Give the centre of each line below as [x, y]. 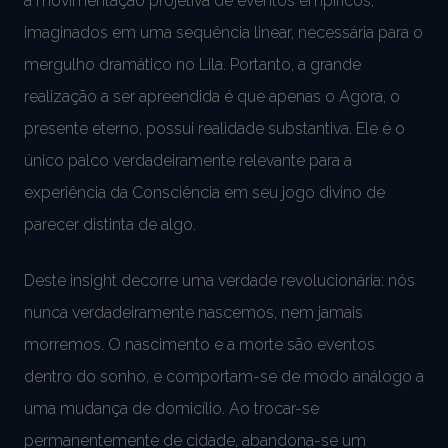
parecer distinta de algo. [110, 224]
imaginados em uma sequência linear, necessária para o [223, 32]
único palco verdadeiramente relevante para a [188, 160]
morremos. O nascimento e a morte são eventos [199, 344]
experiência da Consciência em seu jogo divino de [204, 192]
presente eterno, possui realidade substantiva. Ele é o [214, 128]
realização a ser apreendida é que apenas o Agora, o [212, 96]
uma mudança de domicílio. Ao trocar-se [171, 408]
